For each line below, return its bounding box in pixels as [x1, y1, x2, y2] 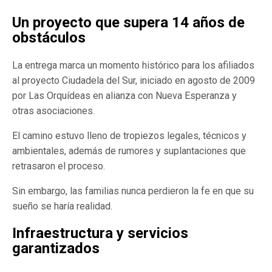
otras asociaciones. [12, 104, 95, 117]
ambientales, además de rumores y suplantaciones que [12, 144, 246, 157]
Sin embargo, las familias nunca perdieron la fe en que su [12, 185, 254, 197]
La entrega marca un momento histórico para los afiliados [12, 59, 254, 71]
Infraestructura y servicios [12, 224, 188, 242]
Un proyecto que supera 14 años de [12, 13, 245, 31]
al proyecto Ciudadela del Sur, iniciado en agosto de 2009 [12, 74, 255, 86]
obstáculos [12, 29, 86, 46]
